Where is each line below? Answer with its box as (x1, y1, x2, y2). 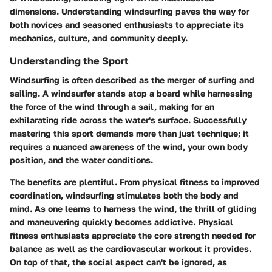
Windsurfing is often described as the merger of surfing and (10, 74, 254, 85)
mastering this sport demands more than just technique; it (10, 127, 249, 138)
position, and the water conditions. (10, 154, 153, 165)
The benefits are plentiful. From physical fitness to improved (10, 176, 260, 187)
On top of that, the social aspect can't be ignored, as (10, 256, 227, 267)
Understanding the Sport (10, 54, 129, 67)
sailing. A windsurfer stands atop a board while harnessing (10, 87, 253, 98)
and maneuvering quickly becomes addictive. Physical (10, 216, 233, 227)
